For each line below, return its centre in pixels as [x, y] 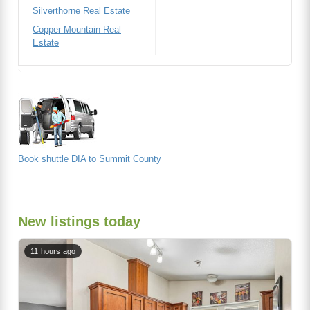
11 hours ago [53, 251]
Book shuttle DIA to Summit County [90, 159]
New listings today [79, 221]
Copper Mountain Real [77, 30]
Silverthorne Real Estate [81, 11]
